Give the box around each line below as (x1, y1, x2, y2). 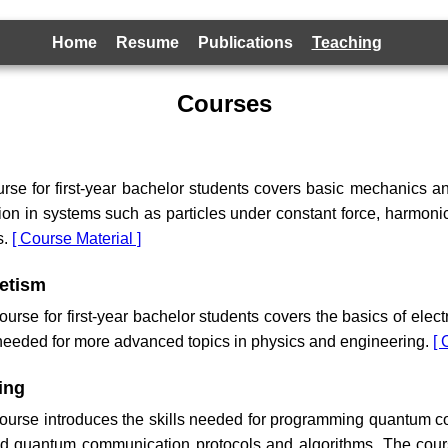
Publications (197, 34, 293, 51)
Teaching (311, 34, 382, 51)
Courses (176, 90, 272, 117)
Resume (115, 34, 179, 51)
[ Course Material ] (12, 230, 141, 247)
